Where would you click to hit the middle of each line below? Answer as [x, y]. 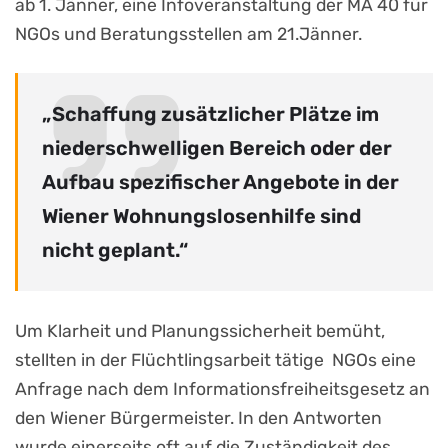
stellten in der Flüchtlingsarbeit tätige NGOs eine [215, 359]
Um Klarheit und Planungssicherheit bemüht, [200, 330]
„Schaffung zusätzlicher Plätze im [210, 114]
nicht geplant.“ [115, 250]
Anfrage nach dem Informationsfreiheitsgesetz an [222, 388]
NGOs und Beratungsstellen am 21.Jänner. [188, 34]
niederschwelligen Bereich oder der [217, 148]
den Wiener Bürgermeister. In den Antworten [198, 417]
